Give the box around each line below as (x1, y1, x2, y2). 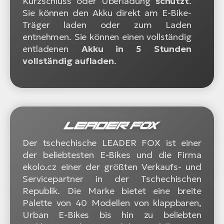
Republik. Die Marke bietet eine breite (22, 184, 201, 196)
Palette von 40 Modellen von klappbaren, (22, 196, 201, 208)
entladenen (22, 42, 81, 54)
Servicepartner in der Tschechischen (22, 172, 201, 184)
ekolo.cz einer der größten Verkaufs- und (22, 160, 201, 172)
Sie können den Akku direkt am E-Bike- (22, 6, 191, 18)
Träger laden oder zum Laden (22, 18, 191, 30)
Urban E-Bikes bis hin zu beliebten (22, 208, 201, 220)
